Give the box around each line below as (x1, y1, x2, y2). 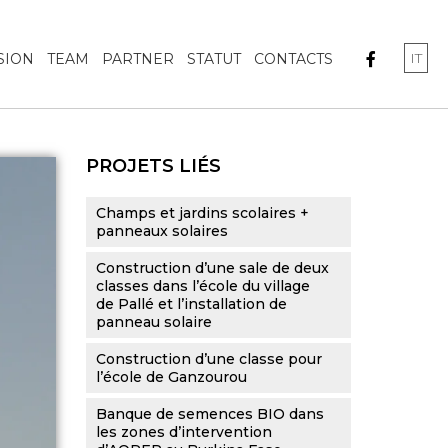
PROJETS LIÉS (86, 155, 221, 177)
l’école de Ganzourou (96, 368, 247, 386)
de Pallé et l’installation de (96, 295, 287, 313)
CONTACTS (254, 50, 333, 68)
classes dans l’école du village (96, 277, 310, 295)
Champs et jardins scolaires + (96, 204, 309, 222)
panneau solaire (96, 313, 212, 331)
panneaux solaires (96, 222, 228, 240)
